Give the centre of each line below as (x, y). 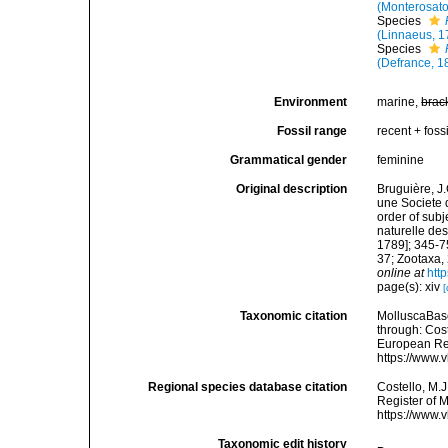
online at (401, 273)
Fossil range (312, 131)
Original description (292, 189)
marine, (399, 102)
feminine (401, 160)
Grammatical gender (289, 160)
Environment (311, 102)
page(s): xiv (410, 287)
